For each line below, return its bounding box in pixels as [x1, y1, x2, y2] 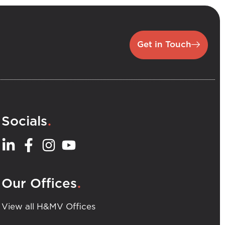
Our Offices [2, 177, 77, 190]
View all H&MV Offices [2, 202, 96, 211]
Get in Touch [137, 40, 191, 49]
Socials [2, 115, 48, 128]
